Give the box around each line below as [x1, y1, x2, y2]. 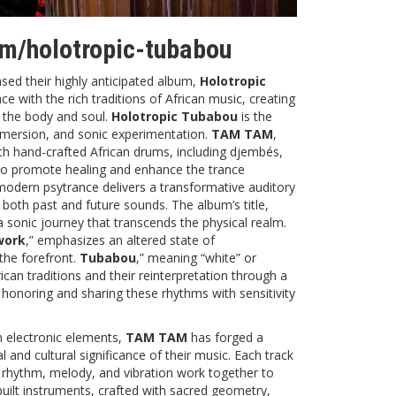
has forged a [187, 328, 263, 346]
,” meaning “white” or [136, 248, 256, 266]
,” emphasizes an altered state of [26, 231, 215, 248]
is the [238, 107, 272, 125]
